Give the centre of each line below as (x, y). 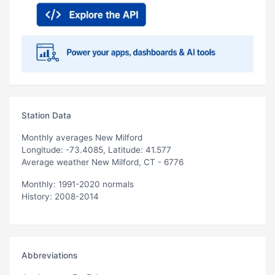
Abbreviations (49, 255)
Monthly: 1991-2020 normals (78, 184)
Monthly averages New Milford (82, 137)
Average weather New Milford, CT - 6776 (103, 162)
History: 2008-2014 (60, 196)
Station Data (46, 115)
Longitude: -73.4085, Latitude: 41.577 (96, 149)
